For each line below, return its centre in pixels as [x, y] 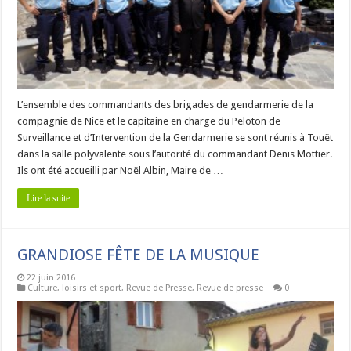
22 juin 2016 [51, 277]
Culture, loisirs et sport [75, 288]
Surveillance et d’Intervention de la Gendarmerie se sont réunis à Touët [175, 137]
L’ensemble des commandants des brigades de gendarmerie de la [166, 104]
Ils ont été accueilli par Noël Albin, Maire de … [121, 170]
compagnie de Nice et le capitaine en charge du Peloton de [149, 121]
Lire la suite [49, 198]
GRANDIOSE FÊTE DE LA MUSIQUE [139, 254]
